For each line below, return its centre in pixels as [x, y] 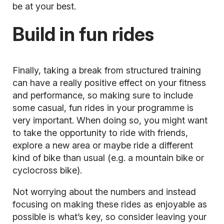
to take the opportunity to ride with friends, [100, 133]
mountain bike [165, 158]
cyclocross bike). [47, 170]
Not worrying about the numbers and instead [104, 192]
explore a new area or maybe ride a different [102, 145]
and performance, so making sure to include [102, 95]
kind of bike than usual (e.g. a [74, 158]
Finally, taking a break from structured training [106, 70]
